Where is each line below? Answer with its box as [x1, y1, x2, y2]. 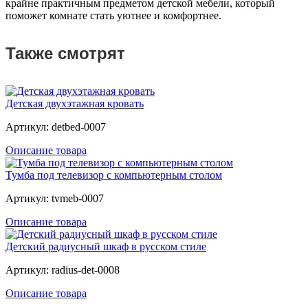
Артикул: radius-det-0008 [5, 264, 120, 276]
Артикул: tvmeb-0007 [5, 192, 104, 205]
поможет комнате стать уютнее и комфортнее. [5, 10, 221, 22]
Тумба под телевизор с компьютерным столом [5, 169, 222, 181]
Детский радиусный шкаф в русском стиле [5, 241, 206, 253]
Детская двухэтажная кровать [5, 98, 144, 110]
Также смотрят [5, 44, 125, 63]
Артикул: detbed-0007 [5, 121, 106, 133]
